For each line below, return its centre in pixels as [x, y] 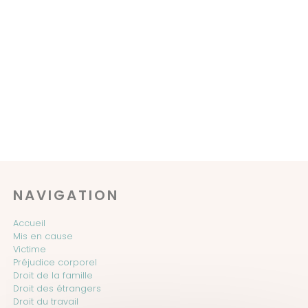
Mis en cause [43, 236]
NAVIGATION [66, 196]
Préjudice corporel [55, 263]
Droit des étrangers [57, 289]
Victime [30, 250]
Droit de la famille [53, 276]
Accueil [30, 223]
